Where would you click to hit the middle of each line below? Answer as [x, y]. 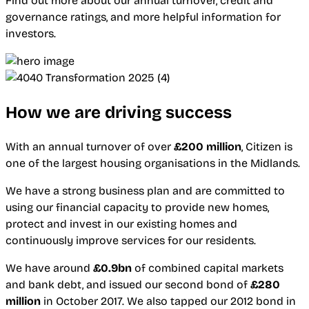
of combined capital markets [208, 268]
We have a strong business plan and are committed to [145, 191]
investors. [31, 34]
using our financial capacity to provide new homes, [137, 208]
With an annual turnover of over [90, 147]
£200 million [208, 147]
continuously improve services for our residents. [131, 241]
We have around [49, 268]
